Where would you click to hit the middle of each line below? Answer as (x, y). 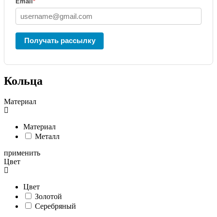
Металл (47, 136)
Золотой (48, 196)
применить (22, 153)
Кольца (23, 81)
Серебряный (55, 206)
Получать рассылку (60, 40)
